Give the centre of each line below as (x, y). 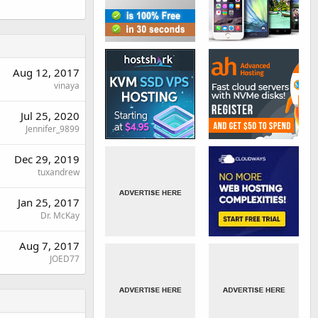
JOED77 (65, 258)
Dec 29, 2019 (47, 159)
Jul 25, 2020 (50, 115)
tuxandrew (59, 172)
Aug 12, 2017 (46, 72)
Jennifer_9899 (53, 128)
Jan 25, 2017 (49, 202)
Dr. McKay (60, 215)
